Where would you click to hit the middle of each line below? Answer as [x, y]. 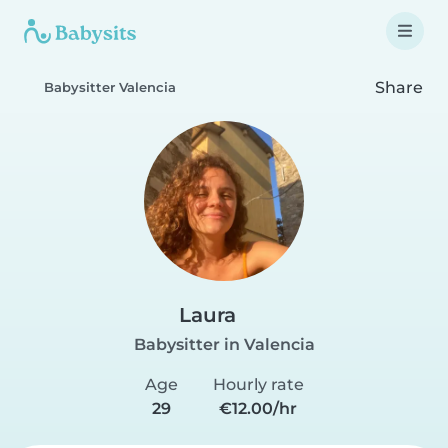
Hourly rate [258, 384]
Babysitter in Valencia [224, 344]
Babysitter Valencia [110, 87]
